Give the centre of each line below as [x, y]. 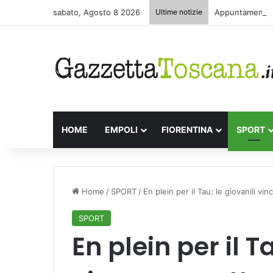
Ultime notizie [179, 12]
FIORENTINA [187, 129]
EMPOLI [121, 129]
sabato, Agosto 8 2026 [97, 12]
